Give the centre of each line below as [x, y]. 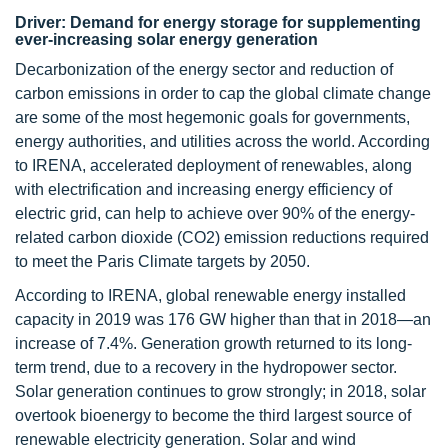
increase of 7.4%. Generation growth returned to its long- [213, 343]
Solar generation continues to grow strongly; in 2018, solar [220, 391]
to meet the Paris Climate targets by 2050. [162, 261]
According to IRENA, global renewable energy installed [210, 295]
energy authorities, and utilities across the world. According [222, 141]
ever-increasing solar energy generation [170, 39]
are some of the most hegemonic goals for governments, [212, 117]
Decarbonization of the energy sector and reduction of [204, 69]
